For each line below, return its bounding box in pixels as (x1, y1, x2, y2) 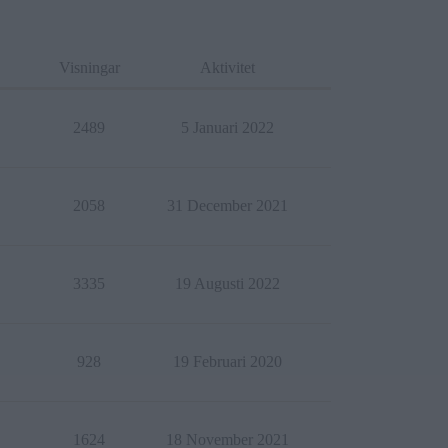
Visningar (58, 59, 120, 76)
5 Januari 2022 (180, 119, 274, 136)
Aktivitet (199, 59, 255, 76)
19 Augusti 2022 (174, 275, 280, 292)
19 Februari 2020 (172, 353, 282, 370)
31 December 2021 (166, 197, 288, 214)
